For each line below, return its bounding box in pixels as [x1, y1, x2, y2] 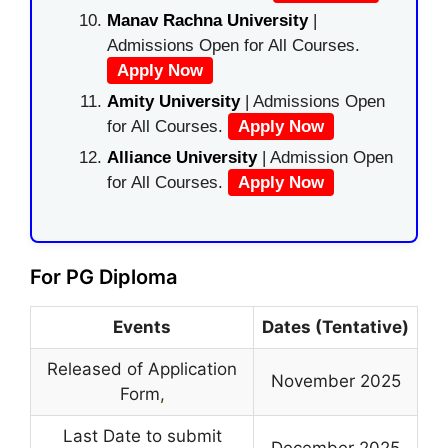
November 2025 [270, 370, 401, 391]
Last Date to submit [62, 425, 222, 446]
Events [113, 316, 171, 337]
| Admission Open [262, 148, 393, 167]
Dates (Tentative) [262, 316, 409, 337]
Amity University [107, 92, 240, 111]
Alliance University [107, 148, 262, 167]
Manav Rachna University [107, 11, 308, 30]
